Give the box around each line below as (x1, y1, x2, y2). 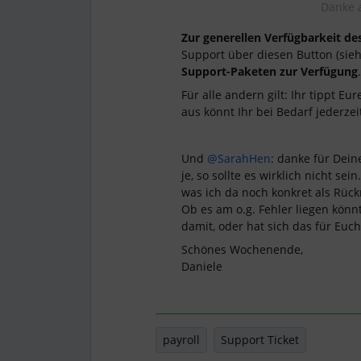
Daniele (181, 258, 222, 274)
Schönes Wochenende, (181, 241, 306, 257)
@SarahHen (207, 150, 271, 166)
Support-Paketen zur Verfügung (181, 63, 358, 79)
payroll (163, 331, 200, 347)
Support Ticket (221, 331, 299, 347)
